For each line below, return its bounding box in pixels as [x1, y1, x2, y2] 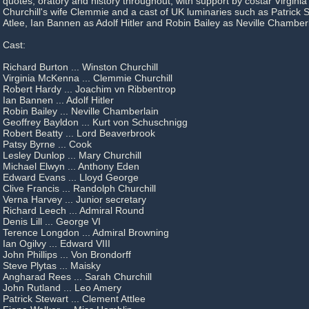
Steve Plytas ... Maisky [3, 260, 101, 271]
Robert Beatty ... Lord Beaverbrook [3, 128, 155, 139]
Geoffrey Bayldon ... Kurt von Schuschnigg [3, 117, 188, 128]
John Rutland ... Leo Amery [3, 282, 121, 293]
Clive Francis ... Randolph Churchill [3, 183, 156, 194]
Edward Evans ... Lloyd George [3, 172, 139, 183]
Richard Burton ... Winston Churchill [3, 61, 158, 72]
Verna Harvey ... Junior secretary [3, 194, 146, 205]
